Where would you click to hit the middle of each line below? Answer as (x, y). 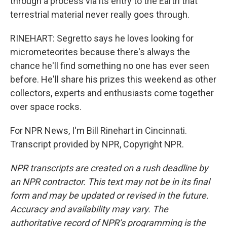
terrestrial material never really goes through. (100, 14)
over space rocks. (46, 107)
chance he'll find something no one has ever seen (110, 66)
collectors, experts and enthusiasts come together (112, 93)
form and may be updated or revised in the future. (109, 195)
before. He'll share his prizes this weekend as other (113, 79)
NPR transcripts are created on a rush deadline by (109, 168)
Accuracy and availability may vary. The (89, 209)
